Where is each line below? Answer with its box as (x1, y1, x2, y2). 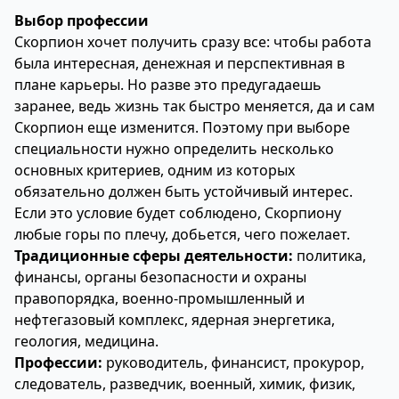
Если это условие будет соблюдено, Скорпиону (14, 203, 341, 223)
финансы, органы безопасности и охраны (14, 267, 306, 287)
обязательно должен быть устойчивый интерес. (14, 182, 353, 201)
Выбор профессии (14, 11, 149, 30)
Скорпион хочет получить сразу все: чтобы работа (14, 32, 371, 52)
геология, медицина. (14, 331, 159, 351)
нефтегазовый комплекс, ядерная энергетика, (14, 310, 335, 330)
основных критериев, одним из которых (14, 160, 295, 180)
